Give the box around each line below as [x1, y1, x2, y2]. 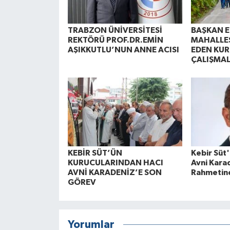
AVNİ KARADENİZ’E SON [67, 168, 162, 177]
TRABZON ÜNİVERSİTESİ [67, 26, 162, 34]
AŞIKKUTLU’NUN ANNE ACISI [67, 45, 179, 54]
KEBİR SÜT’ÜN [67, 149, 122, 158]
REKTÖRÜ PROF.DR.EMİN [67, 35, 163, 44]
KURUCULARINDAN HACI [67, 159, 163, 167]
